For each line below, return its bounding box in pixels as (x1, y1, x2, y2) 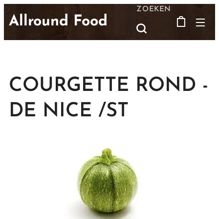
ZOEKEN (136, 5, 171, 13)
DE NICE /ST (9, 102, 129, 121)
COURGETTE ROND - (9, 76, 208, 96)
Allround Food (9, 14, 108, 29)
